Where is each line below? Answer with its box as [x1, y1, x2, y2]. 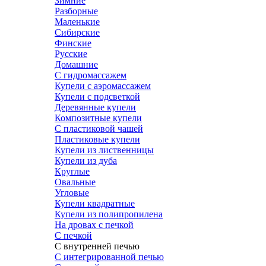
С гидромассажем [55, 69, 126, 80]
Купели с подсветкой [55, 91, 140, 102]
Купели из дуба [55, 155, 117, 166]
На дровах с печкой [55, 219, 134, 230]
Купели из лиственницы [55, 144, 154, 155]
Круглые [55, 166, 90, 176]
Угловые [55, 187, 89, 198]
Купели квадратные [55, 198, 135, 208]
